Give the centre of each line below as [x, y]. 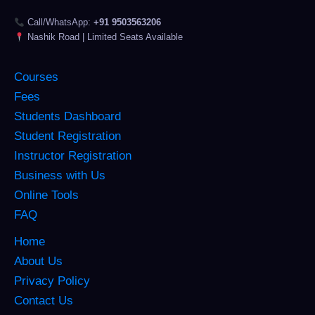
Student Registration [67, 136]
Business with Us [60, 176]
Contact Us [44, 301]
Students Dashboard [67, 117]
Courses [36, 77]
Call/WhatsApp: [59, 22]
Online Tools [46, 195]
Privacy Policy [52, 281]
